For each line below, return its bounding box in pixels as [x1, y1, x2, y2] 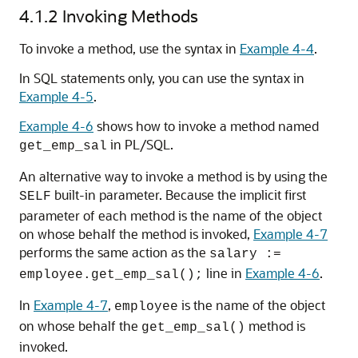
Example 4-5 [19, 88, 93, 105]
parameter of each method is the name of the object [19, 207, 322, 224]
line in [203, 265, 245, 281]
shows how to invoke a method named [93, 117, 319, 134]
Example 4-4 [240, 40, 314, 57]
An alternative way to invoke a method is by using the [19, 168, 328, 185]
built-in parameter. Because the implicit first [51, 186, 306, 203]
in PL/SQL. [107, 136, 173, 153]
